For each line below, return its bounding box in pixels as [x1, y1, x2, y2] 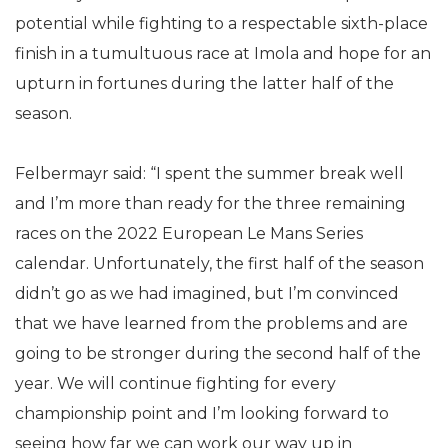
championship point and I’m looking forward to [15, 404, 389, 423]
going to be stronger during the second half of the [15, 344, 421, 363]
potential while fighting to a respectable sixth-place [15, 14, 428, 33]
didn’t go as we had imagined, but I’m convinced [15, 284, 399, 303]
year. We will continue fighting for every [15, 374, 336, 393]
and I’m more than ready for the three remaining [15, 194, 406, 213]
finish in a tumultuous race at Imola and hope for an [15, 44, 431, 63]
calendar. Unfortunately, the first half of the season [15, 254, 424, 273]
